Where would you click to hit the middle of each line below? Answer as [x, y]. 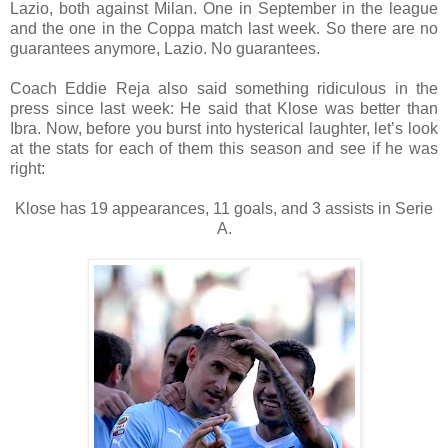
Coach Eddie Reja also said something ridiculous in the [224, 88]
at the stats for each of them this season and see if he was [224, 148]
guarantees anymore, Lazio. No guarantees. [165, 48]
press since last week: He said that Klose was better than [224, 108]
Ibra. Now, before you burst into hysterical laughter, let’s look [224, 128]
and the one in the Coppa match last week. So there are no [224, 28]
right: [27, 168]
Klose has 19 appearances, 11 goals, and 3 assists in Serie [224, 208]
